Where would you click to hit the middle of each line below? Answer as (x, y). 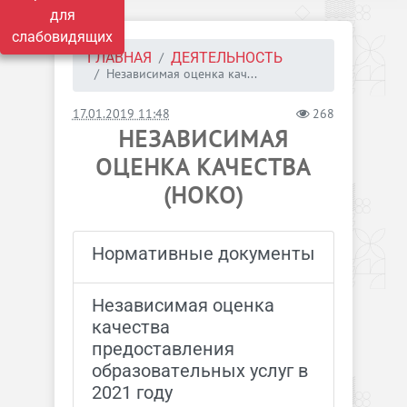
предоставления (163, 349)
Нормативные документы (203, 253)
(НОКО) (203, 195)
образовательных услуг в (199, 371)
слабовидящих (62, 37)
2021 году (132, 392)
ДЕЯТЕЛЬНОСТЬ (226, 58)
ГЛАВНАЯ (119, 58)
